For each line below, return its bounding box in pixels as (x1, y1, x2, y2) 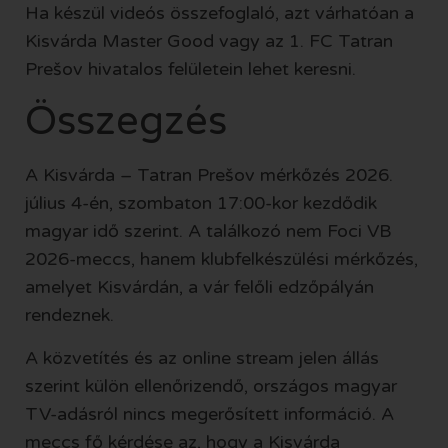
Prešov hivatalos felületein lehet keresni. (25, 57, 356, 80)
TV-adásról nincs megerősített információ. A (25, 402, 394, 425)
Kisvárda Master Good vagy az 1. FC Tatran (25, 29, 393, 52)
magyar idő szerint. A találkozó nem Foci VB (25, 220, 392, 243)
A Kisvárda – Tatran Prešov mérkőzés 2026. (25, 164, 393, 187)
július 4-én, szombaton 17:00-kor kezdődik (25, 192, 377, 215)
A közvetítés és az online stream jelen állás (25, 346, 379, 369)
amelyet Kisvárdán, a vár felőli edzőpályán (25, 276, 374, 299)
